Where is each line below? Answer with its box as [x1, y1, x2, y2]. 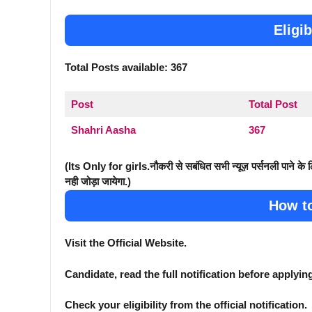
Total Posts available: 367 [65, 61, 187, 74]
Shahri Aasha [70, 123, 136, 136]
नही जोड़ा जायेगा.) [65, 175, 131, 188]
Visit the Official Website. [65, 237, 187, 249]
